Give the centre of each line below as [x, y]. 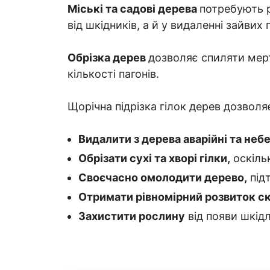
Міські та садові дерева [133, 8]
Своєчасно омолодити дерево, [163, 177]
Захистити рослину [132, 216]
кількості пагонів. [113, 74]
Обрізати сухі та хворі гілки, [154, 158]
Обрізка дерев [108, 57]
